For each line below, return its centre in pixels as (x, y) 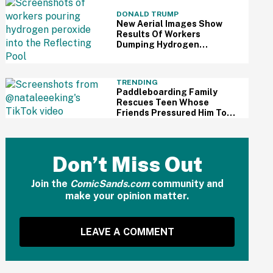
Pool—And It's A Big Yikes (173, 65)
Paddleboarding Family (167, 92)
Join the (50, 184)
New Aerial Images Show (169, 24)
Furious (133, 144)
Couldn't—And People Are (174, 133)
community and (186, 184)
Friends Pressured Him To (171, 113)
